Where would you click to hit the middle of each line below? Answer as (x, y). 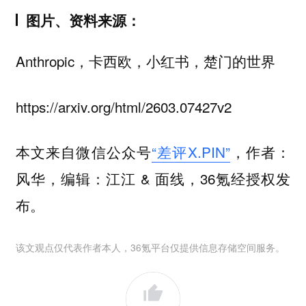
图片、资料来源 (76, 20)
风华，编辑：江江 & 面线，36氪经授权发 (153, 179)
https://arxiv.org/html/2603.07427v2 (123, 106)
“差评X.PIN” (191, 152)
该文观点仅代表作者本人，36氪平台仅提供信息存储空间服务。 (150, 248)
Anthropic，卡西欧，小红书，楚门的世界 (145, 61)
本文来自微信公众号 (84, 152)
